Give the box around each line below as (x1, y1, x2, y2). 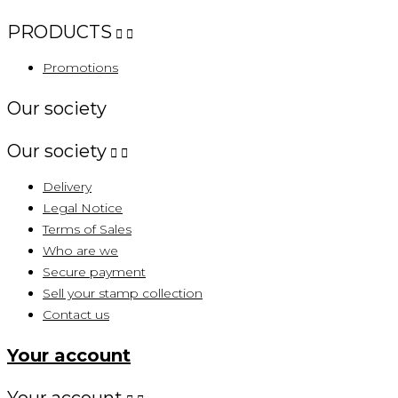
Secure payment (43, 264, 146, 281)
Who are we (43, 243, 118, 259)
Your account (7, 345, 131, 367)
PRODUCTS (7, 21, 112, 44)
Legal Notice (43, 200, 123, 217)
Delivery (43, 179, 92, 195)
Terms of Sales (43, 221, 131, 238)
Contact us (43, 306, 109, 323)
